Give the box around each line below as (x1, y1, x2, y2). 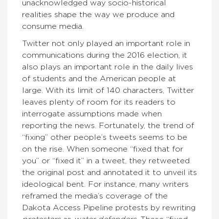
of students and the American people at (22, 75, 176, 83)
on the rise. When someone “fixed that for (22, 145, 183, 153)
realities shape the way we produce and (22, 11, 175, 19)
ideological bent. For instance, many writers (22, 180, 189, 188)
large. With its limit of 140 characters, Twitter (22, 87, 194, 94)
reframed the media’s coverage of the (22, 192, 168, 200)
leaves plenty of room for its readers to (22, 98, 175, 106)
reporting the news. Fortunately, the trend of (22, 122, 194, 130)
